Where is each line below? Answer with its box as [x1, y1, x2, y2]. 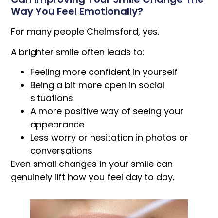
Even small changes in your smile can [11, 158, 173, 170]
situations [30, 92, 73, 105]
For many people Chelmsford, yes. [11, 25, 160, 38]
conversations [30, 145, 93, 157]
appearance [30, 118, 85, 131]
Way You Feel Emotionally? [11, 4, 144, 18]
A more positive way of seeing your [30, 105, 184, 118]
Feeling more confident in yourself [30, 66, 178, 78]
